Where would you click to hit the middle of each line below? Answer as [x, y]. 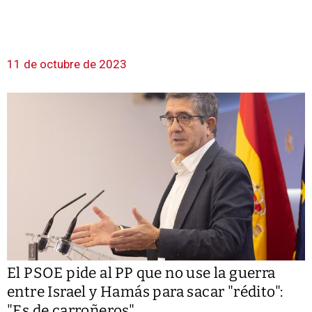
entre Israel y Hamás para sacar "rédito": [145, 291]
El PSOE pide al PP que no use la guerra [141, 273]
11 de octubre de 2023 [67, 64]
